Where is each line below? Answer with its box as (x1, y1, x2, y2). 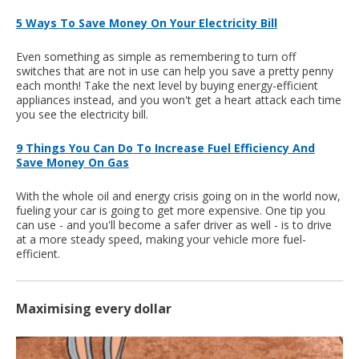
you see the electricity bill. (16, 107, 148, 123)
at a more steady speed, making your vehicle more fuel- (16, 232, 306, 248)
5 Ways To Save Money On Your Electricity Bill (16, 15, 277, 31)
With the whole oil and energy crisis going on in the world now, (16, 188, 341, 204)
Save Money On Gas (16, 155, 129, 171)
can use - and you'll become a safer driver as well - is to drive (16, 217, 332, 233)
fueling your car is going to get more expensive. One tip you (16, 203, 325, 219)
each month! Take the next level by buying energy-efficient (16, 78, 318, 94)
